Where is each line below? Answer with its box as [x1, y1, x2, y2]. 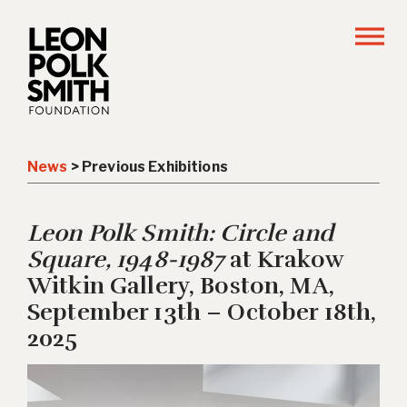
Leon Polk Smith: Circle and [27, 218, 333, 247]
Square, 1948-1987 [27, 244, 224, 273]
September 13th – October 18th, [27, 297, 377, 326]
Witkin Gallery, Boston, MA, [27, 271, 334, 300]
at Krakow [223, 244, 342, 273]
